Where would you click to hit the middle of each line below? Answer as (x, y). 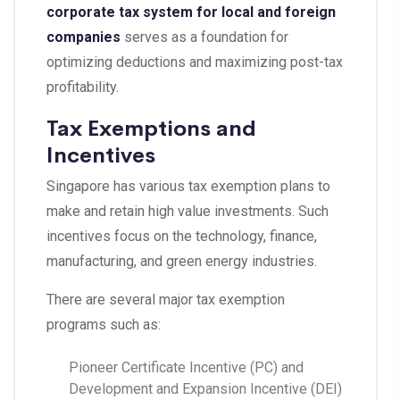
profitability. (83, 87)
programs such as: (104, 325)
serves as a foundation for (204, 37)
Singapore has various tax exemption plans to (188, 187)
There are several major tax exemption (166, 300)
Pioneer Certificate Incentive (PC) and (186, 368)
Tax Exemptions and (151, 127)
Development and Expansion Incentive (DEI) (205, 389)
